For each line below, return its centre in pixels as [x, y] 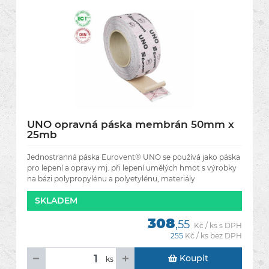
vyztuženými [50, 189]
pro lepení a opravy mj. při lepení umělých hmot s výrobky [132, 168]
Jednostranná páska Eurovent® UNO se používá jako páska [134, 157]
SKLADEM [56, 201]
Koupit [193, 258]
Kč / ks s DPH [218, 225]
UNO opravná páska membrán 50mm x [131, 124]
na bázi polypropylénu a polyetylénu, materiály [111, 179]
